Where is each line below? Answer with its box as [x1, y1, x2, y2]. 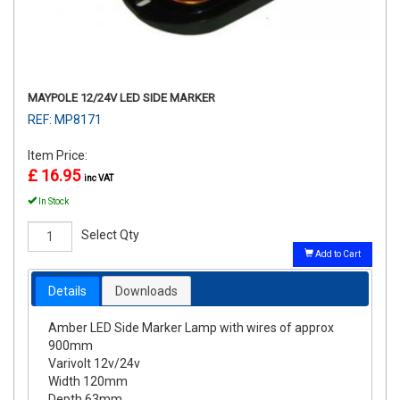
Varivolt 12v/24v [48, 356, 141, 371]
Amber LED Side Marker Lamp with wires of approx [48, 321, 335, 336]
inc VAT [84, 172, 113, 183]
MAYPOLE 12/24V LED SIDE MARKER [28, 90, 215, 104]
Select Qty [81, 227, 139, 242]
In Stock [37, 196, 69, 206]
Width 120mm [48, 374, 129, 389]
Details [47, 284, 87, 299]
